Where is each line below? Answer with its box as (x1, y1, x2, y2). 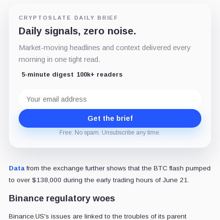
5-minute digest (21, 71, 74, 79)
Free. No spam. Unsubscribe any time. (59, 129, 161, 137)
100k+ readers (76, 71, 123, 79)
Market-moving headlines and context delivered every (18, 43, 191, 52)
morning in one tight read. (18, 55, 100, 64)
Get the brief (87, 114, 133, 123)
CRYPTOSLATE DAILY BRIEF (18, 15, 119, 21)
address (18, 97, 47, 106)
